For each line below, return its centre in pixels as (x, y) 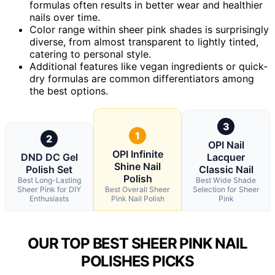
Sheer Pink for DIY (49, 189)
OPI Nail (226, 145)
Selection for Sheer (226, 189)
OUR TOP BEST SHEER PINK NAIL (137, 243)
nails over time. (65, 17)
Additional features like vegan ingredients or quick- (149, 66)
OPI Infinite (137, 154)
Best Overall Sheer (137, 189)
